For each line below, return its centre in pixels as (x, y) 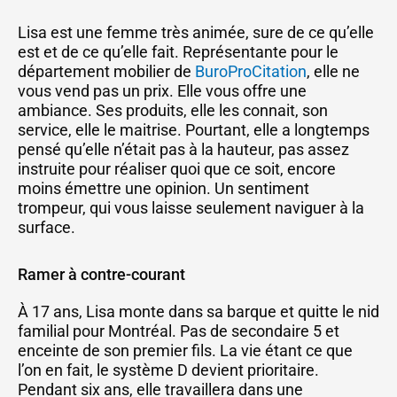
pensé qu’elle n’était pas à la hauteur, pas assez (183, 149)
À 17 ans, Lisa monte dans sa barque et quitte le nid (198, 311)
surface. (47, 227)
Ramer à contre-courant (101, 274)
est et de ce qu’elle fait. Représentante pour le (178, 51)
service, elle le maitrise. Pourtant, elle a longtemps (194, 129)
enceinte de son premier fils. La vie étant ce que (185, 350)
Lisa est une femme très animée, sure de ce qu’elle (196, 32)
